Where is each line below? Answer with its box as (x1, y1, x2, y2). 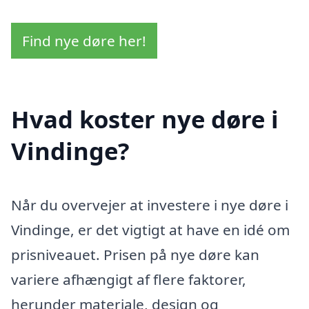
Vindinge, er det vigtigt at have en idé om (11, 219, 290, 239)
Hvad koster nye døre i (11, 102, 279, 135)
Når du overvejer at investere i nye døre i (11, 195, 288, 215)
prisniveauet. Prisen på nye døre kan (11, 244, 259, 264)
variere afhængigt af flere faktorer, (11, 269, 246, 289)
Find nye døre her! (22, 31, 146, 51)
